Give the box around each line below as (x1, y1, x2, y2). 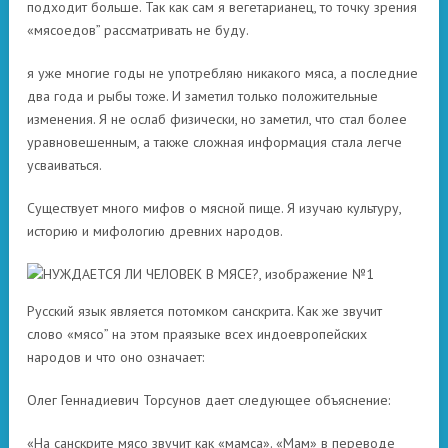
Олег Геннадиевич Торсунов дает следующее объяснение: (27, 391, 390, 409)
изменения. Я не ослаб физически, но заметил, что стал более (27, 110, 407, 128)
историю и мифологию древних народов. (27, 222, 283, 240)
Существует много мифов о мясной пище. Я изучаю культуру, (27, 199, 401, 217)
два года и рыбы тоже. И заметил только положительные (27, 87, 378, 105)
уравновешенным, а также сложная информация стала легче (27, 133, 402, 151)
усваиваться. (27, 156, 102, 174)
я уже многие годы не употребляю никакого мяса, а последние (27, 64, 418, 82)
